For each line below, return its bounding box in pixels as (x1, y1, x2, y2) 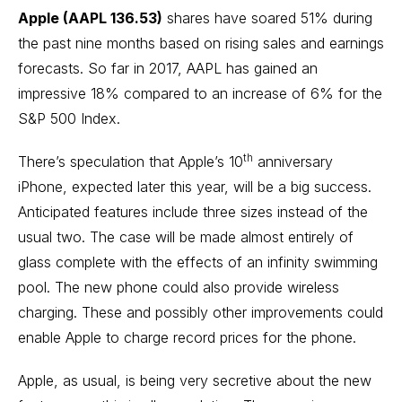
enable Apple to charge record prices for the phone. (18, 328, 356, 346)
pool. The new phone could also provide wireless (18, 278, 339, 296)
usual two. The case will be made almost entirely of (18, 228, 354, 246)
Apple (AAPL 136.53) (18, 9, 162, 27)
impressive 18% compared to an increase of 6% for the (18, 84, 382, 102)
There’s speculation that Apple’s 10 (18, 153, 243, 170)
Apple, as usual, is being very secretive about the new (18, 371, 371, 389)
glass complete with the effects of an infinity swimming (18, 253, 378, 271)
